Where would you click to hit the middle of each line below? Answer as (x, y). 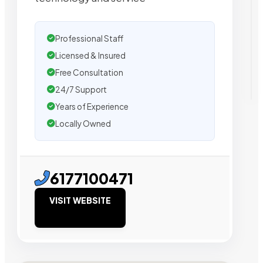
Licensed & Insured (90, 55)
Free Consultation (89, 72)
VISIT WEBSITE (80, 200)
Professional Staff (89, 38)
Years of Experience (92, 106)
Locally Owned (83, 123)
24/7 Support (81, 89)
